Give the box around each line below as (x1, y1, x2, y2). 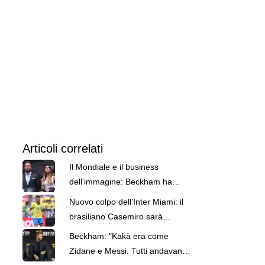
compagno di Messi (69, 226, 142, 236)
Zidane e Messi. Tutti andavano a (69, 246, 194, 256)
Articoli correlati (22, 142, 103, 156)
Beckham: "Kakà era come (69, 231, 169, 241)
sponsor (69, 206, 99, 216)
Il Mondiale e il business (69, 162, 159, 172)
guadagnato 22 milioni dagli (69, 192, 172, 202)
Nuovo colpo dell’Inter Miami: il (69, 196, 183, 206)
